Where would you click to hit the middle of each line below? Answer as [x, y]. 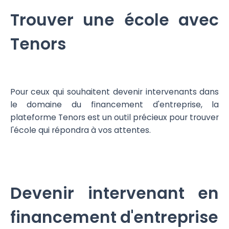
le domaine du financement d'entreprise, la [114, 104]
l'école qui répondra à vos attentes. [80, 130]
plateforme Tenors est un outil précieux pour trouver [114, 117]
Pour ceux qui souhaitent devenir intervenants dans [114, 91]
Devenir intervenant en [114, 193]
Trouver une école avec [114, 20]
